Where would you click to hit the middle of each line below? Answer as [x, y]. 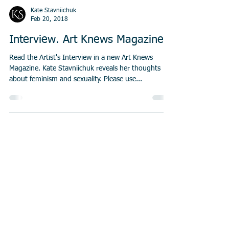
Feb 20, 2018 [49, 47]
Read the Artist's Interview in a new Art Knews [81, 85]
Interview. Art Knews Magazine [86, 67]
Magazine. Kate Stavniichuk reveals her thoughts [85, 96]
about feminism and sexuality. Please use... [76, 107]
